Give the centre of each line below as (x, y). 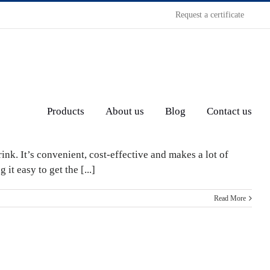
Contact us (229, 111)
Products (66, 111)
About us (125, 111)
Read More (230, 198)
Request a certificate (210, 15)
